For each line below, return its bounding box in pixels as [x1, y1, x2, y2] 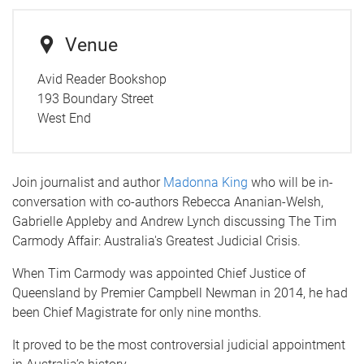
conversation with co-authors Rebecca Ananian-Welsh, [12, 193, 323, 210]
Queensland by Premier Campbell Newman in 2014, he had [12, 284, 348, 301]
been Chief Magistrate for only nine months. [12, 304, 262, 320]
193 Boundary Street [37, 90, 154, 106]
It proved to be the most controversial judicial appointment [12, 336, 345, 353]
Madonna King [163, 174, 248, 190]
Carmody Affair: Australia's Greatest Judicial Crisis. [12, 232, 301, 249]
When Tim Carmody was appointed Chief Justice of [12, 265, 305, 281]
